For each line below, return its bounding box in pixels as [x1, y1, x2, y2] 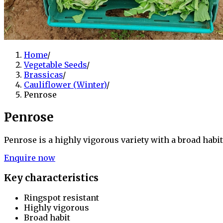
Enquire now [4, 152, 55, 163]
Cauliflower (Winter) [24, 80, 107, 90]
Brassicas [24, 70, 63, 80]
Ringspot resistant [24, 193, 99, 203]
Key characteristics [4, 172, 99, 184]
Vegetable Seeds [24, 60, 87, 70]
